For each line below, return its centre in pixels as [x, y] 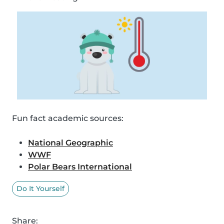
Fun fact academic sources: [68, 118]
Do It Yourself [40, 188]
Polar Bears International [80, 166]
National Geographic [70, 142]
